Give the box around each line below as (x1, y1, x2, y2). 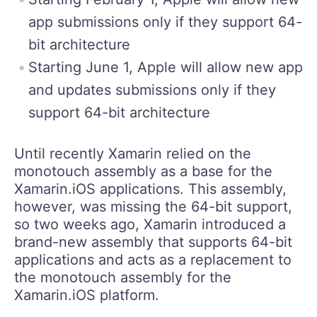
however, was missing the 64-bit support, (14, 197, 292, 215)
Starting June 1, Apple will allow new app (28, 58, 303, 76)
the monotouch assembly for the (14, 268, 231, 286)
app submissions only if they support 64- (28, 13, 302, 30)
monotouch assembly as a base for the (14, 162, 272, 180)
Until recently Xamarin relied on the (14, 144, 251, 162)
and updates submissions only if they (28, 81, 276, 98)
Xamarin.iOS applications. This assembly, (14, 180, 287, 197)
